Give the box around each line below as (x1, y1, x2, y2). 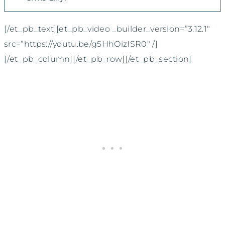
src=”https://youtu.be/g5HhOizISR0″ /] (4, 39, 158, 49)
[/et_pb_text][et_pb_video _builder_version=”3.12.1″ (4, 24, 210, 34)
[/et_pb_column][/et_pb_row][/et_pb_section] (4, 54, 192, 64)
